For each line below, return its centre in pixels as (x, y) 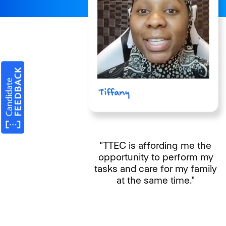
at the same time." (156, 181)
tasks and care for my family (156, 169)
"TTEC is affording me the (156, 146)
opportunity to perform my (156, 157)
